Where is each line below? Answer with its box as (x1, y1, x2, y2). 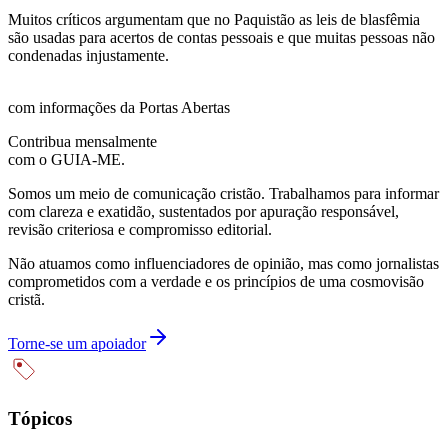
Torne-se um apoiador (8, 334, 146, 352)
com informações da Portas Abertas (8, 98, 230, 116)
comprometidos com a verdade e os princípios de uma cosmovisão (8, 272, 424, 290)
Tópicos (8, 408, 72, 430)
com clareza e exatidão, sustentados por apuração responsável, (8, 202, 399, 220)
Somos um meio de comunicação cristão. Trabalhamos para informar (8, 184, 439, 202)
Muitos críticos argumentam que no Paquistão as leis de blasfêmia (8, 10, 420, 28)
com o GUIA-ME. (8, 150, 125, 168)
